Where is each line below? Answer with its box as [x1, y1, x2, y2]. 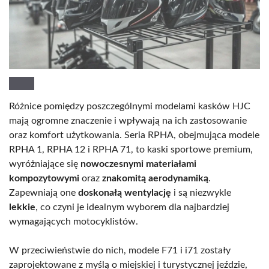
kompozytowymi [9, 174, 79, 184]
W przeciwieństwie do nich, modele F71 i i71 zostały [9, 246, 231, 256]
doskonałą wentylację [78, 188, 171, 198]
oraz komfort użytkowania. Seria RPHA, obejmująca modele [9, 130, 259, 141]
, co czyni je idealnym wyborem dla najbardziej [35, 202, 229, 213]
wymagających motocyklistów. [9, 217, 138, 227]
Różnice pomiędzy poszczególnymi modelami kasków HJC [9, 101, 250, 112]
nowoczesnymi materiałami [80, 159, 196, 169]
